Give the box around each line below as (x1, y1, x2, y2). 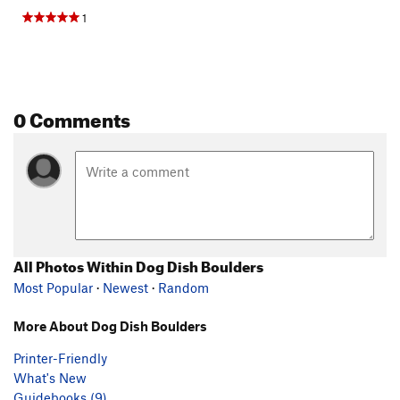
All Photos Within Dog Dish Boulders (13, 252, 263, 276)
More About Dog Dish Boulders (13, 317, 207, 334)
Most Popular (13, 279, 93, 296)
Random (158, 279, 209, 296)
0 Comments (13, 100, 130, 132)
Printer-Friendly (13, 349, 107, 366)
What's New (13, 369, 87, 386)
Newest (103, 279, 148, 296)
